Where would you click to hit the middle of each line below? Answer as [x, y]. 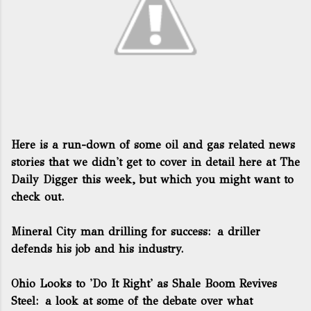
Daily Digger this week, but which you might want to [152, 179]
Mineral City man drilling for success [109, 232]
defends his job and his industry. [97, 249]
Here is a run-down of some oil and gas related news [153, 145]
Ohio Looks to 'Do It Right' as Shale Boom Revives [144, 284]
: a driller [234, 232]
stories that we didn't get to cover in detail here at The [155, 162]
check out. [37, 197]
